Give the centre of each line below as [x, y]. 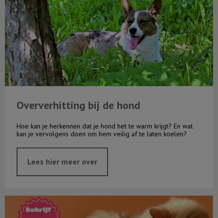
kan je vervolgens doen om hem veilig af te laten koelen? [102, 134]
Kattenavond [27, 200]
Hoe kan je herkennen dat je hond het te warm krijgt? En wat [105, 126]
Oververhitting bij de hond [78, 105]
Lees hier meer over [62, 161]
